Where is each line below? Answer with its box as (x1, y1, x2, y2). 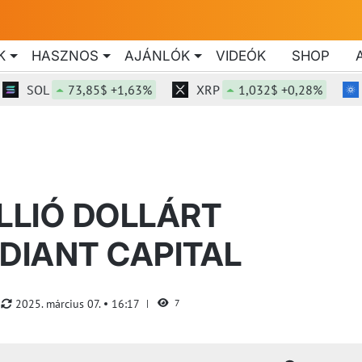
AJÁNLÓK (124, 47, 190, 64)
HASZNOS (32, 47, 99, 64)
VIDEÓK (216, 47, 266, 64)
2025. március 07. (15, 296, 103, 311)
